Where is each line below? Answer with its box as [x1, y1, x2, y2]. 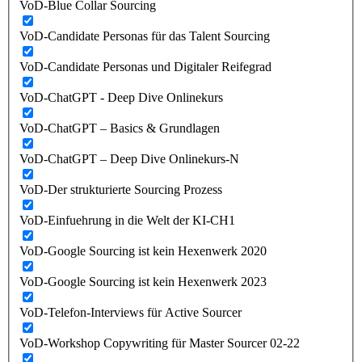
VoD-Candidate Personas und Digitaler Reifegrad [19, 59, 271, 74]
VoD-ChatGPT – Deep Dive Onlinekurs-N [19, 151, 239, 166]
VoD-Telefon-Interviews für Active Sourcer [19, 305, 242, 319]
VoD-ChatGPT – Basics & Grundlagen [19, 120, 220, 135]
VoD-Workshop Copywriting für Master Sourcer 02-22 [19, 335, 300, 350]
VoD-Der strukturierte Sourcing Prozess [19, 182, 222, 196]
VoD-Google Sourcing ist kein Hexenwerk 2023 [19, 274, 267, 288]
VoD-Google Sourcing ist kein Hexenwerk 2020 [19, 243, 267, 258]
